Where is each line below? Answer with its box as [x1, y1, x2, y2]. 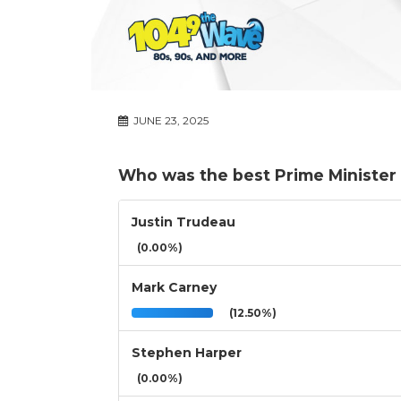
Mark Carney [132, 279, 217, 296]
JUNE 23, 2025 [131, 114, 209, 128]
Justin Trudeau [132, 214, 235, 231]
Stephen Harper [132, 345, 242, 362]
